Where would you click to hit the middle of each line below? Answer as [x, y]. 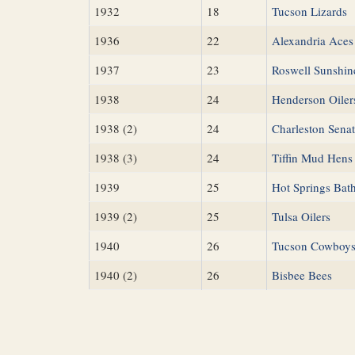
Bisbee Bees [302, 275]
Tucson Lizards [309, 11]
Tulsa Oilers [301, 216]
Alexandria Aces [313, 40]
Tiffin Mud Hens [312, 158]
